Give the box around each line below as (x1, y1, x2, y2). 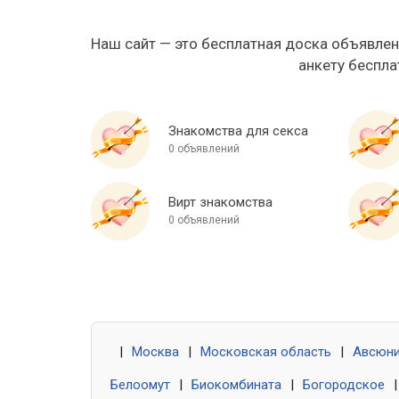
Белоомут (110, 377, 170, 394)
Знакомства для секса (168, 123, 308, 140)
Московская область (200, 344, 331, 361)
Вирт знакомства (168, 194, 273, 211)
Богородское (303, 377, 385, 394)
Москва (132, 344, 179, 361)
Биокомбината (191, 377, 281, 394)
